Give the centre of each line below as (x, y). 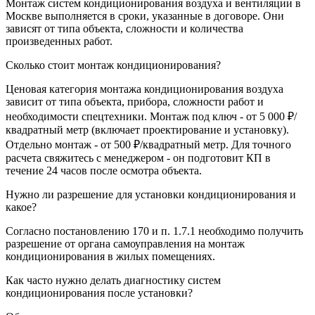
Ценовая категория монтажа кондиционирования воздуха (144, 89)
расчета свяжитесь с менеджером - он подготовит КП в (138, 157)
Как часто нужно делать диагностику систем (113, 280)
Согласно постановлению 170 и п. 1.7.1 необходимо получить (154, 231)
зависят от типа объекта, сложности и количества (124, 28)
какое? (21, 207)
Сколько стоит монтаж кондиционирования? (113, 65)
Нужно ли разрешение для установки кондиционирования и (151, 194)
